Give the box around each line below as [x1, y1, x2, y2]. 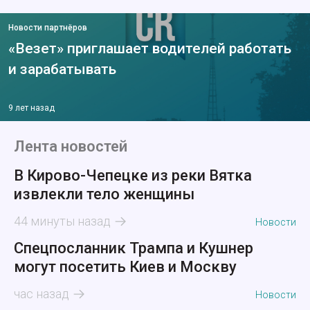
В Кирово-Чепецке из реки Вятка [14, 167, 252, 185]
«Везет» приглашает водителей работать [8, 40, 291, 57]
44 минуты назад [14, 214, 111, 229]
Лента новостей [14, 138, 127, 156]
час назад [14, 286, 69, 302]
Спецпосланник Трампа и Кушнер [14, 239, 253, 257]
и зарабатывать [8, 61, 116, 78]
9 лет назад [8, 103, 55, 113]
